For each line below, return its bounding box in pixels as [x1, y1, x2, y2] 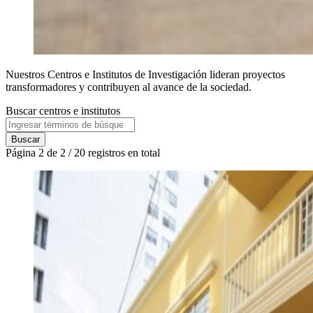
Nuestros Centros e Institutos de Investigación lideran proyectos [6, 68, 285, 81]
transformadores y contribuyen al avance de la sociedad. [6, 81, 252, 94]
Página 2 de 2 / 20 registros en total [6, 147, 160, 159]
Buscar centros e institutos [6, 105, 120, 117]
